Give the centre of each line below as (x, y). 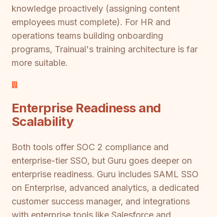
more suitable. (40, 63)
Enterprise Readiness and (86, 108)
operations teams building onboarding (87, 36)
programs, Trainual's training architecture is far (105, 49)
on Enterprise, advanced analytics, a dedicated (105, 188)
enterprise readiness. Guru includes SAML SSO (105, 174)
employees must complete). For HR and (91, 22)
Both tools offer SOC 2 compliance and (90, 147)
